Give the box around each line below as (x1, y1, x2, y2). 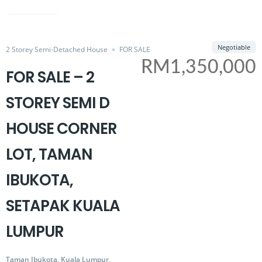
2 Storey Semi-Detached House (6, 44, 108, 54)
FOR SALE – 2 (6, 67, 94, 88)
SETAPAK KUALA (6, 195, 120, 216)
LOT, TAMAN (6, 144, 92, 165)
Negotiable (218, 43, 250, 51)
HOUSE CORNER (6, 118, 117, 139)
